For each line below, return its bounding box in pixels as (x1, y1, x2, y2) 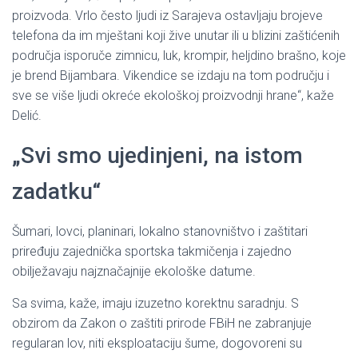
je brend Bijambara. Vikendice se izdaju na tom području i (12, 67, 329, 83)
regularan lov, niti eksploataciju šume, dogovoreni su (12, 335, 302, 351)
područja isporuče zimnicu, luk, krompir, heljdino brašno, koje (12, 47, 346, 63)
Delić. (12, 107, 42, 123)
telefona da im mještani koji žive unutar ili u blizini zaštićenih (12, 27, 340, 43)
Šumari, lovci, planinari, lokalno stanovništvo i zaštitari (12, 223, 308, 239)
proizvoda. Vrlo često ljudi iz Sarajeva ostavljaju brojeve (12, 7, 323, 23)
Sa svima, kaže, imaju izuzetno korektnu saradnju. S (12, 295, 299, 311)
